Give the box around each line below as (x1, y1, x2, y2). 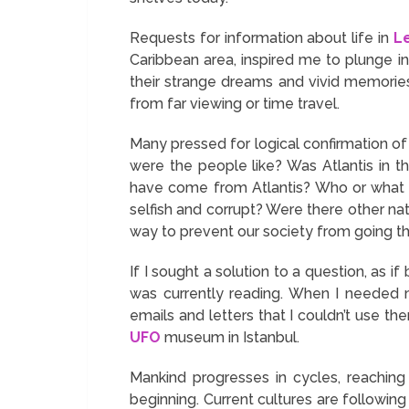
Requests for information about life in (130, 28, 393, 47)
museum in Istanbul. (161, 328, 300, 346)
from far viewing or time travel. (130, 94, 341, 112)
